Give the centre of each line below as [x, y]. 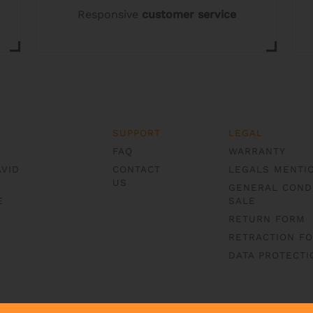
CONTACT [137, 169]
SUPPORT [137, 133]
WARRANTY [257, 151]
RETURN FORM [267, 219]
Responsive [109, 14]
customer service [189, 14]
